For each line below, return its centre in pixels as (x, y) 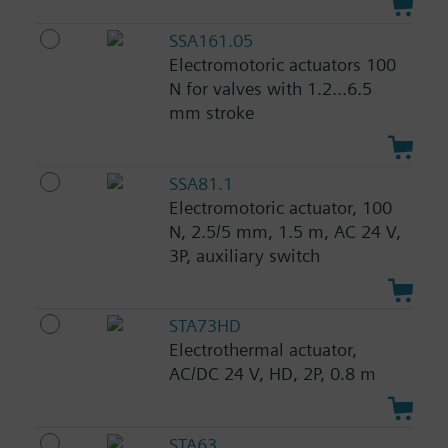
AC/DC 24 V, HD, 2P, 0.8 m (272, 374)
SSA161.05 (210, 40)
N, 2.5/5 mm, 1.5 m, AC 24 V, (284, 231)
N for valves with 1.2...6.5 (270, 88)
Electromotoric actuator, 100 (280, 207)
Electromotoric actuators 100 (282, 64)
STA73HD (204, 326)
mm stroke (211, 112)
